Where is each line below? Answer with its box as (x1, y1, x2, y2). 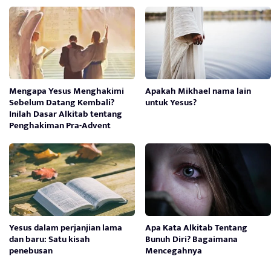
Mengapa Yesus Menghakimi (9, 83, 124, 99)
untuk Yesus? (145, 95, 197, 111)
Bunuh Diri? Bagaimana (145, 232, 238, 247)
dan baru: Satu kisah (9, 232, 90, 247)
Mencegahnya (145, 243, 203, 259)
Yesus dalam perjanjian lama (9, 220, 122, 236)
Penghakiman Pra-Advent (9, 118, 111, 134)
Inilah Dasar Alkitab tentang (9, 106, 122, 122)
